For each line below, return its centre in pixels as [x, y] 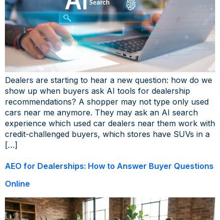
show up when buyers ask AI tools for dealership [97, 91]
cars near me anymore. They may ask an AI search [101, 113]
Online [17, 184]
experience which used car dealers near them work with [110, 124]
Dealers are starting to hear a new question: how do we [109, 80]
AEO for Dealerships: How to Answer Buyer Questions [109, 166]
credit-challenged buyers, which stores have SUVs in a [107, 134]
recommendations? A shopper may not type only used [107, 102]
